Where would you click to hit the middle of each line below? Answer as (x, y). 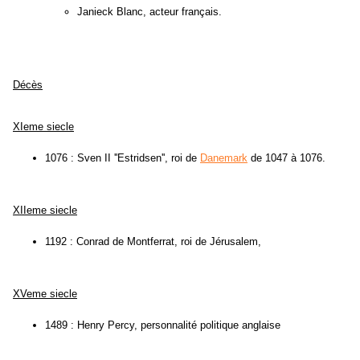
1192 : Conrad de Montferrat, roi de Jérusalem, (153, 242)
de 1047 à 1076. (286, 158)
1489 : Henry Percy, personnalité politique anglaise (163, 325)
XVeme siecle (45, 294)
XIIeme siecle (45, 211)
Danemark (224, 158)
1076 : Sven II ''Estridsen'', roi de (123, 158)
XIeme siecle (43, 127)
